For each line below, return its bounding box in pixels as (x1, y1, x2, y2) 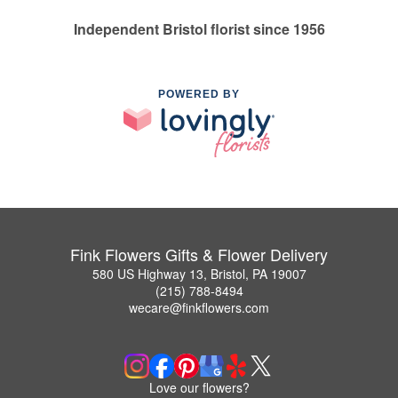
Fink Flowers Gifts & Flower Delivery (70, 243, 328, 267)
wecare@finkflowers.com (129, 298, 269, 317)
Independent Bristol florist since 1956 (73, 19, 325, 40)
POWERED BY (158, 88, 240, 101)
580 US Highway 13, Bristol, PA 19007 (92, 265, 306, 283)
